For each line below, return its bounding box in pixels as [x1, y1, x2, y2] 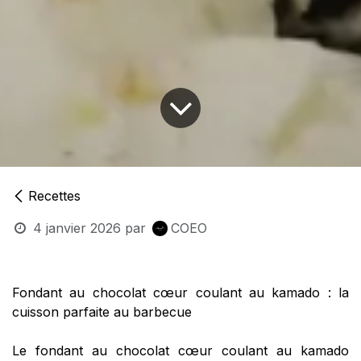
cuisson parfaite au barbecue [12, 304, 192, 321]
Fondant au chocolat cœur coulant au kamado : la [12, 284, 349, 301]
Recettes [28, 188, 81, 205]
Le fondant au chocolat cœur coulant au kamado [12, 342, 349, 359]
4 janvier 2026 [32, 220, 121, 237]
